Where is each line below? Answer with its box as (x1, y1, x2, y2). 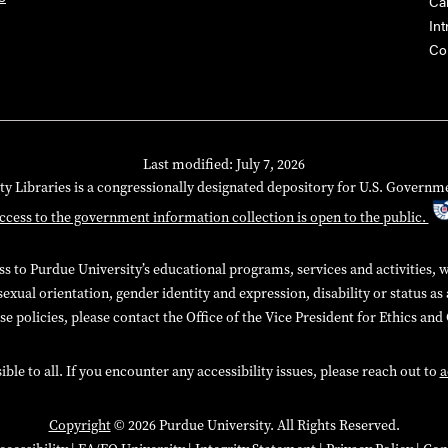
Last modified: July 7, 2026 (143, 155, 305, 175)
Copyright (48, 416, 111, 436)
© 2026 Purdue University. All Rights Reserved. (110, 416, 400, 436)
